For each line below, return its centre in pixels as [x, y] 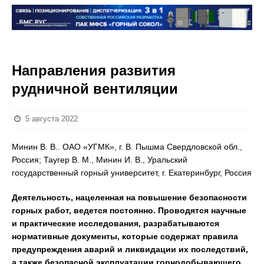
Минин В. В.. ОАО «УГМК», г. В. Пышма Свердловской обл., [127, 147]
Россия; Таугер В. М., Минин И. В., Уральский [100, 160]
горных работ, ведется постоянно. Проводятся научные [129, 210]
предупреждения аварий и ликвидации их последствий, [130, 249]
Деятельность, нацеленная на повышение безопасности [129, 197]
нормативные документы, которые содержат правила [125, 236]
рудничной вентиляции [95, 89]
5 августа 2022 [52, 119]
